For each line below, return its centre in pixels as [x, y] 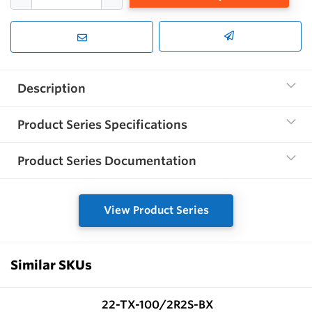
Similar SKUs [51, 264]
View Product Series [156, 210]
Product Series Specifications [102, 125]
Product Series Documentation [107, 161]
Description [52, 88]
